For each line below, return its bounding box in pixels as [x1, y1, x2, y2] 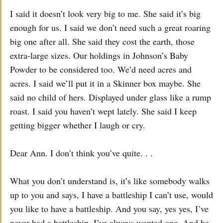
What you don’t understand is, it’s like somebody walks [10, 175, 210, 187]
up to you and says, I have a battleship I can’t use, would [10, 189, 213, 201]
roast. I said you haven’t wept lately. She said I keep [10, 105, 197, 117]
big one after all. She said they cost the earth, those [10, 35, 195, 48]
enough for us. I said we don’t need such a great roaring [10, 21, 211, 34]
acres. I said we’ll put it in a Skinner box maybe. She [10, 77, 201, 90]
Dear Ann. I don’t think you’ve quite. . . [10, 147, 153, 159]
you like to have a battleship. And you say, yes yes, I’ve [10, 203, 209, 215]
